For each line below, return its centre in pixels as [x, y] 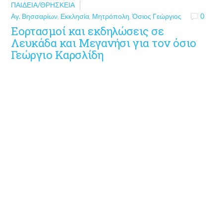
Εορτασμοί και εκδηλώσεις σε [87, 31]
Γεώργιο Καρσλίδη [57, 55]
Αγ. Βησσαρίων [34, 16]
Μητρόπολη [111, 16]
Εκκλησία [75, 16]
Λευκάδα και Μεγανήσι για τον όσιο [104, 43]
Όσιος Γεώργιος [157, 16]
